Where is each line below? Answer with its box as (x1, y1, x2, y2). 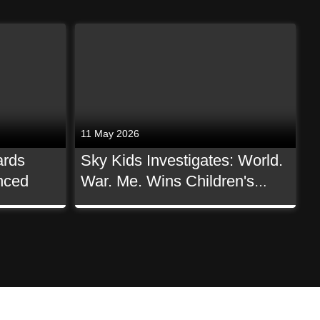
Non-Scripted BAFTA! (81, 193, 230, 211)
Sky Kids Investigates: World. (81, 151, 284, 169)
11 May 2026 (81, 127, 140, 139)
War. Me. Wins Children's (81, 172, 255, 190)
